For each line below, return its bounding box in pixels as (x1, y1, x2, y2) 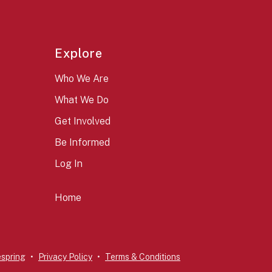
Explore (55, 46, 103, 61)
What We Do (55, 94, 109, 106)
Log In (55, 158, 83, 170)
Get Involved (55, 115, 111, 127)
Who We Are (55, 73, 109, 85)
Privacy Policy (38, 252, 92, 262)
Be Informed (55, 137, 110, 149)
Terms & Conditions (105, 252, 180, 262)
